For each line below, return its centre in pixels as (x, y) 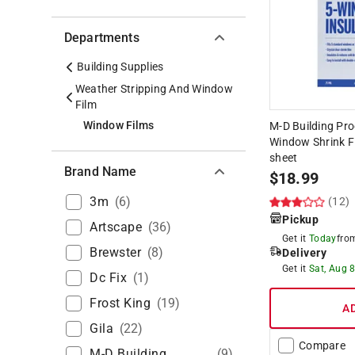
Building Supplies (120, 66)
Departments (102, 37)
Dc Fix (108, 277)
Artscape (116, 227)
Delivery (304, 252)
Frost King (120, 303)
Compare (322, 345)
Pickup (300, 219)
